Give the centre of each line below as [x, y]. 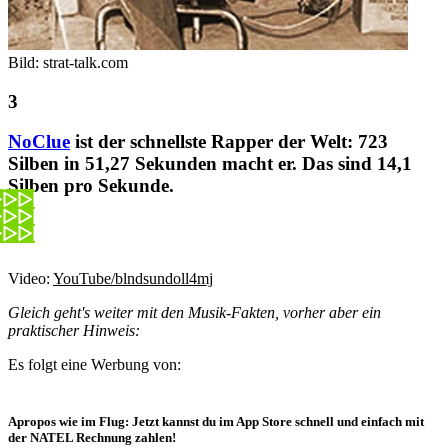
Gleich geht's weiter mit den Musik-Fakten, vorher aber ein [194, 313]
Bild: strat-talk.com [68, 63]
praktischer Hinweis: [74, 331]
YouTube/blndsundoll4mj [133, 279]
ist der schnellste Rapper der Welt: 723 [229, 142]
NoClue [39, 142]
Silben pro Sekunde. [91, 186]
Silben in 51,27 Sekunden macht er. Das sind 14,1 [210, 164]
